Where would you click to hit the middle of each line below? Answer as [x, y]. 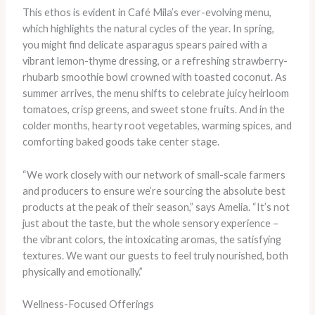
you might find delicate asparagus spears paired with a [144, 45]
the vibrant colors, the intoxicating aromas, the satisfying [152, 239]
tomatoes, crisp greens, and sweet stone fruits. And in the [153, 110]
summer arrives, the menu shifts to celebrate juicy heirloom [155, 94]
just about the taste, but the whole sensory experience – [150, 223]
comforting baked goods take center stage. [121, 142]
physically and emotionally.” [82, 271]
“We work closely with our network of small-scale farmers [154, 174]
